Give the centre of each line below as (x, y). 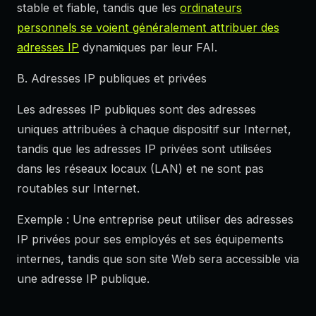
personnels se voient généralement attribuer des (148, 28)
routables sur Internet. (78, 189)
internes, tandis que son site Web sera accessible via (158, 259)
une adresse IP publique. (83, 279)
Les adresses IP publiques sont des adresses (136, 110)
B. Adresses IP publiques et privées (112, 79)
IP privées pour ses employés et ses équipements (150, 239)
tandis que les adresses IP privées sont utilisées (144, 149)
